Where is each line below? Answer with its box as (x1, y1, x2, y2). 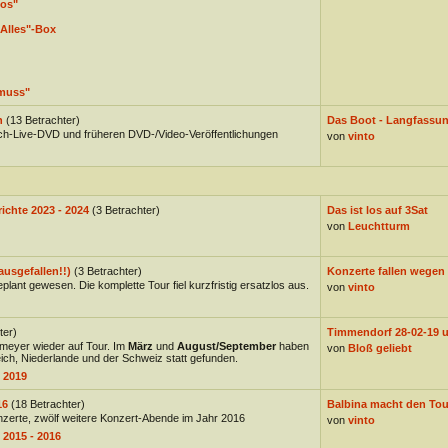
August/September (176, 340, 276, 352)
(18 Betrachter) (10, 398, 85, 410)
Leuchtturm (347, 220, 410, 232)
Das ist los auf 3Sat (326, 204, 428, 216)
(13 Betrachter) (5, 114, 80, 126)
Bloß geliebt (347, 342, 412, 354)
